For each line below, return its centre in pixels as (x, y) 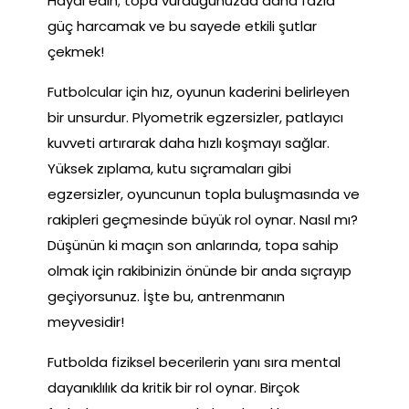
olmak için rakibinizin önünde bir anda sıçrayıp (199, 271)
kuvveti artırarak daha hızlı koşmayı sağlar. (189, 143)
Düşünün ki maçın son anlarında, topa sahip (193, 246)
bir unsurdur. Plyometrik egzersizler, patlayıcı (195, 118)
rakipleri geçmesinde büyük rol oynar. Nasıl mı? (203, 220)
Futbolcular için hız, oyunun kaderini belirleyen (199, 92)
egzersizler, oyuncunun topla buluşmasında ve (204, 194)
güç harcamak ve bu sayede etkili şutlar (182, 26)
